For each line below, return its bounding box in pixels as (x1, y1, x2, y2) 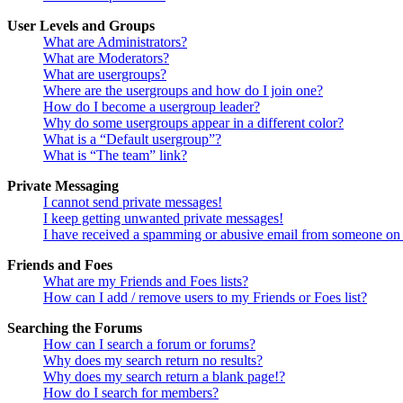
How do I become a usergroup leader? (43, 99, 260, 115)
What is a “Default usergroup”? (43, 131, 221, 148)
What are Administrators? (43, 34, 187, 50)
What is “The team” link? (43, 148, 187, 164)
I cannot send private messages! (43, 194, 222, 210)
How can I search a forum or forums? (43, 336, 255, 353)
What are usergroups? (43, 67, 166, 83)
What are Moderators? (43, 50, 169, 67)
